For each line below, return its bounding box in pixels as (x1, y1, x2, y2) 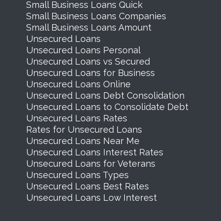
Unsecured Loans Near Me (26, 135, 140, 146)
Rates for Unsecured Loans (26, 124, 142, 135)
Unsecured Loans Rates (26, 112, 127, 123)
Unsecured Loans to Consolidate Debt (26, 101, 188, 112)
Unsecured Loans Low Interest (26, 192, 157, 203)
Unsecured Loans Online (26, 78, 131, 89)
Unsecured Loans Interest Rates (26, 147, 163, 157)
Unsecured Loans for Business (26, 67, 155, 78)
